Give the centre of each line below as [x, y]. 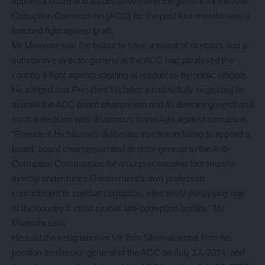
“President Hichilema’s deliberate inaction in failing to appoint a [131, 134]
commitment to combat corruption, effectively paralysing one [128, 193]
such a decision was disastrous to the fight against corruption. [130, 119]
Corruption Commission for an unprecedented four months [124, 164]
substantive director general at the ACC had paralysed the [123, 60]
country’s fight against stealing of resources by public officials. [130, 75]
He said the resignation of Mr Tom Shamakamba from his [122, 238]
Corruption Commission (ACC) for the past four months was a [131, 16]
